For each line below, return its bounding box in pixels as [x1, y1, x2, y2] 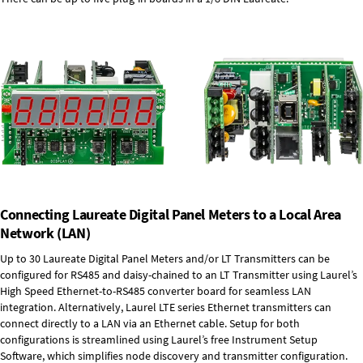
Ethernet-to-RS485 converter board [57, 283, 226, 298]
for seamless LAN [226, 283, 311, 298]
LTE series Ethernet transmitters [159, 299, 312, 314]
